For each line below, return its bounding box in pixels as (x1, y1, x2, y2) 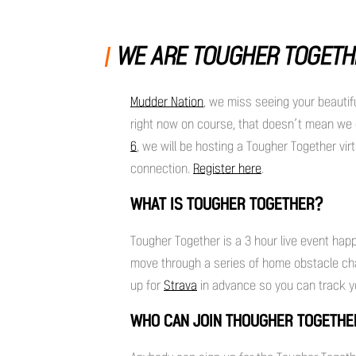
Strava (164, 277, 197, 292)
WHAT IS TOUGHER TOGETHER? (130, 195, 327, 213)
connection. (130, 161, 193, 176)
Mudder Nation (130, 94, 203, 109)
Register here (193, 161, 261, 176)
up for (130, 277, 164, 292)
